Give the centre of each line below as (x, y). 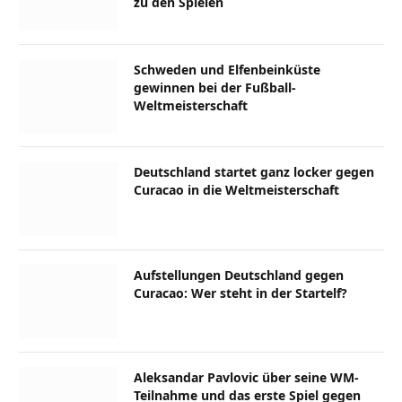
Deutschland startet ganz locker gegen (254, 172)
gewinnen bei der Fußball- (215, 87)
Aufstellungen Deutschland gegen (239, 275)
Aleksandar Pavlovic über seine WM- (246, 378)
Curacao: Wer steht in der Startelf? (240, 293)
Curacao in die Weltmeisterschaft (236, 190)
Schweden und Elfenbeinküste (227, 69)
